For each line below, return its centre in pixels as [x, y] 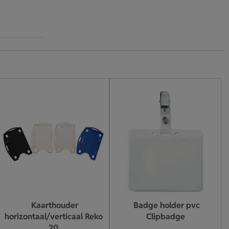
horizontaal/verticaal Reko [53, 216]
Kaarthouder [54, 205]
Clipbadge [165, 216]
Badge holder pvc [166, 205]
